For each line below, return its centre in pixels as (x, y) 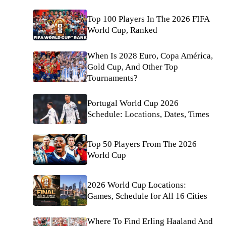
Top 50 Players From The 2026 (142, 144)
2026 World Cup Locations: (137, 185)
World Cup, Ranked (122, 30)
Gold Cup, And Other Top (133, 67)
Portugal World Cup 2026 (133, 103)
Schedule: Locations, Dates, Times (148, 114)
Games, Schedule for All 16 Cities (147, 196)
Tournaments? (112, 78)
